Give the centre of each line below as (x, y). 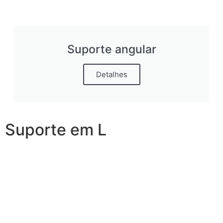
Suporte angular (111, 49)
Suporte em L (56, 129)
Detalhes (111, 74)
